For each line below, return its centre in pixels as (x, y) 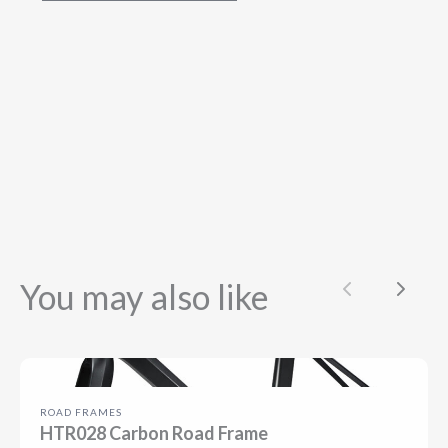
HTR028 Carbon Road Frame (154, 433)
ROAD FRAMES (81, 412)
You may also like (144, 296)
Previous (380, 309)
